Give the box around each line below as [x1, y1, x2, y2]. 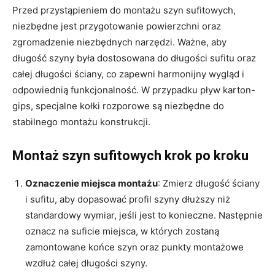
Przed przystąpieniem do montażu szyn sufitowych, [12, 4, 236, 16]
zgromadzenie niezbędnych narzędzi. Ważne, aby [12, 36, 227, 48]
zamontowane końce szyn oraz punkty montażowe [25, 241, 244, 253]
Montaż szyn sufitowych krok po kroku [12, 147, 249, 163]
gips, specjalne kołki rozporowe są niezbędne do [12, 99, 224, 112]
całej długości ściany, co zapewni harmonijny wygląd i [12, 68, 244, 80]
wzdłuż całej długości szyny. [25, 257, 147, 269]
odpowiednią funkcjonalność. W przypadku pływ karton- [12, 83, 255, 96]
